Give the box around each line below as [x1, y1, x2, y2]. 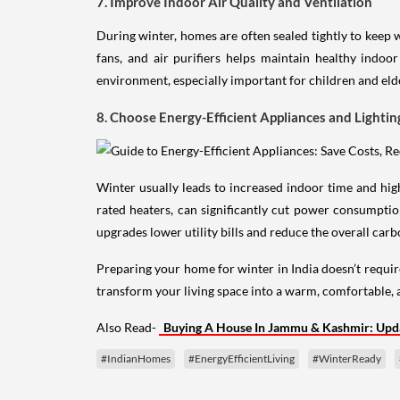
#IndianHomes [101, 373, 171, 387]
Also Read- [96, 341, 159, 357]
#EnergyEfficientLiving [188, 373, 295, 387]
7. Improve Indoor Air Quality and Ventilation [96, 15, 372, 32]
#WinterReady [312, 373, 381, 387]
